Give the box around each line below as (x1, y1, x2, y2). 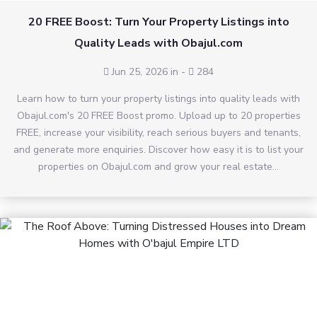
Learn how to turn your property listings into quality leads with (17, 92, 300, 106)
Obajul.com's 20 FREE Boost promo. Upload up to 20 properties (16, 109, 301, 123)
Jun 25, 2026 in (109, 65, 178, 79)
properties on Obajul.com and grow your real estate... (38, 160, 279, 174)
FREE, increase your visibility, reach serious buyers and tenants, (16, 126, 301, 140)
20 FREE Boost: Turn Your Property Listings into (28, 14, 289, 30)
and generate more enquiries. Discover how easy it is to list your (13, 143, 304, 157)
